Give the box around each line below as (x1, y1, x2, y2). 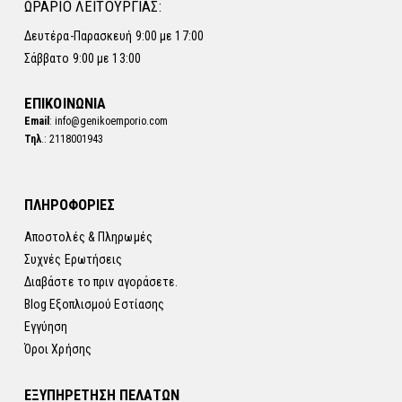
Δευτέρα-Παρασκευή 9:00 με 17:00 (23, 28, 204, 43)
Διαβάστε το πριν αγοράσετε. (23, 274, 179, 289)
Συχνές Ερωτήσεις (23, 251, 123, 267)
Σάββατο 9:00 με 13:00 (23, 50, 141, 66)
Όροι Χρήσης (23, 341, 92, 356)
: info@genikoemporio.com (48, 115, 168, 128)
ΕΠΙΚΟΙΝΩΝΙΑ (23, 94, 107, 113)
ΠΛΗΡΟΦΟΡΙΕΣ (23, 197, 115, 214)
